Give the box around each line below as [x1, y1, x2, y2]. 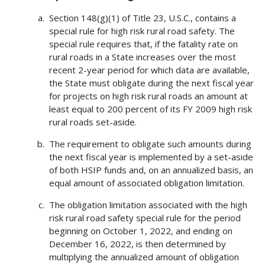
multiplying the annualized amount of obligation [49, 251, 239, 263]
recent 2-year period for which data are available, [49, 64, 250, 76]
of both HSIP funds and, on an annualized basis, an [49, 164, 253, 176]
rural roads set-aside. [49, 116, 137, 128]
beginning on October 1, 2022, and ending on [49, 225, 232, 237]
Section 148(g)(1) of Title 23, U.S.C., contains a [49, 12, 236, 24]
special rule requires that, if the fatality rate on [49, 38, 238, 50]
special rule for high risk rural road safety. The [49, 25, 235, 37]
